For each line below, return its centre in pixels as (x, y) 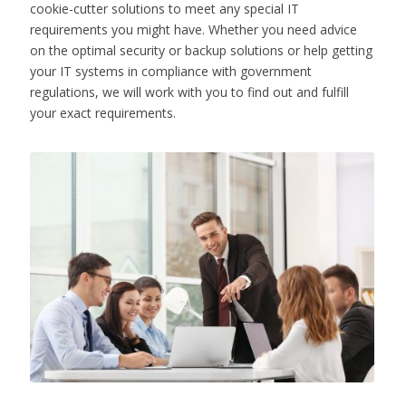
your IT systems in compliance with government (170, 71)
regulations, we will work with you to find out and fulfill (189, 92)
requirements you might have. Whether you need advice (193, 29)
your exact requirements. (102, 112)
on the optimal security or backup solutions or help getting (201, 50)
